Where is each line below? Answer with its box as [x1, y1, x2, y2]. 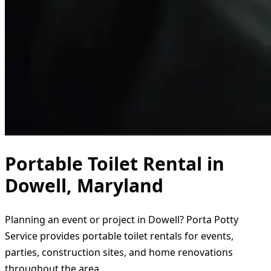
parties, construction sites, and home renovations [5, 245, 233, 259]
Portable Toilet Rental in [5, 151, 224, 176]
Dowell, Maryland [5, 172, 163, 198]
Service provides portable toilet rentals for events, [5, 229, 233, 243]
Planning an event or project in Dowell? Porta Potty [5, 212, 238, 226]
